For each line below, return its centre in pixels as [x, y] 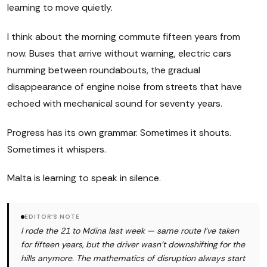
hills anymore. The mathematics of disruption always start [133, 258]
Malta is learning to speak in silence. [84, 178]
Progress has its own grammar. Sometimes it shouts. [119, 132]
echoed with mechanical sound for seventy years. [115, 103]
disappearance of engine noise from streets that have [125, 86]
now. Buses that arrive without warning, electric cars [119, 53]
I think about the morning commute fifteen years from [124, 36]
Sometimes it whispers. [57, 149]
